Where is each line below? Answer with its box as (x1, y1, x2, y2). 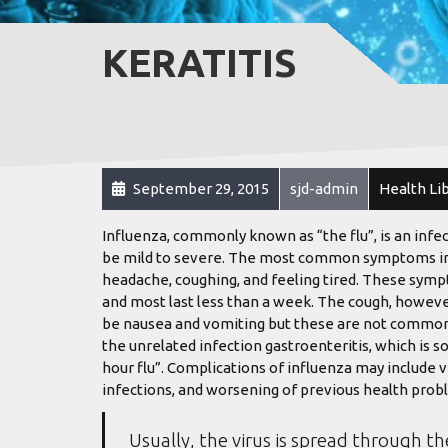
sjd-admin (290, 180, 358, 197)
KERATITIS (102, 41, 297, 84)
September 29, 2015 (130, 180, 269, 197)
